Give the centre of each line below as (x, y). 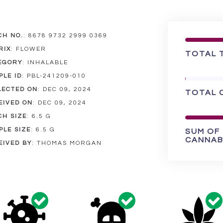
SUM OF (202, 131)
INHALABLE (46, 62)
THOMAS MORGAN (68, 143)
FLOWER (30, 49)
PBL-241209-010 (55, 76)
